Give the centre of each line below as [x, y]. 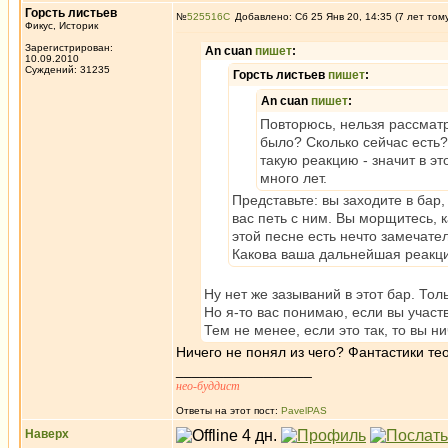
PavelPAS [304, 410]
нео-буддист [208, 386]
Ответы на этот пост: [228, 410]
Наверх [47, 434]
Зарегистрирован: [69, 47]
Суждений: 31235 [67, 69]
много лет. [293, 178]
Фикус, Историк [61, 25]
